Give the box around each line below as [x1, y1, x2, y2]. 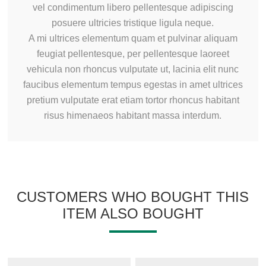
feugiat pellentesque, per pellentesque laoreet [36, 49, 229, 59]
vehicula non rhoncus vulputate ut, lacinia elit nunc [27, 64, 239, 75]
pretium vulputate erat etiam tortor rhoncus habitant [26, 95, 239, 106]
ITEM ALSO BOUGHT [62, 205, 204, 222]
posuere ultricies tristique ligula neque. [52, 18, 214, 28]
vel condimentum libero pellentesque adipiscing [32, 2, 233, 13]
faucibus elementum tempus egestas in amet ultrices [23, 80, 243, 90]
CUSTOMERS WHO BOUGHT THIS [17, 189, 249, 205]
